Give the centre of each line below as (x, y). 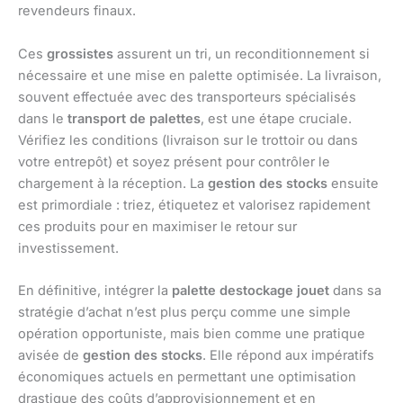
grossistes (80, 54)
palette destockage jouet (251, 290)
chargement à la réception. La (113, 183)
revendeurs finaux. (77, 11)
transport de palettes (134, 118)
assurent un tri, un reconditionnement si (242, 54)
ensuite (353, 183)
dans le (43, 118)
